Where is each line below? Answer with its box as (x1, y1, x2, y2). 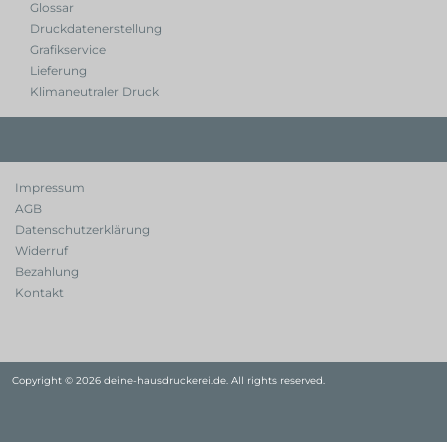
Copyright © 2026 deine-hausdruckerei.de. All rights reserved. (12, 374, 325, 387)
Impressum (15, 180, 85, 195)
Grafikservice (30, 42, 106, 57)
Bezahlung (15, 264, 79, 279)
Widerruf (15, 243, 68, 258)
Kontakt (15, 285, 64, 300)
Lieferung (30, 63, 87, 78)
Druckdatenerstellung (30, 21, 162, 36)
